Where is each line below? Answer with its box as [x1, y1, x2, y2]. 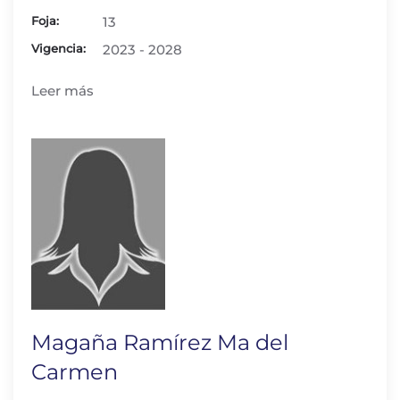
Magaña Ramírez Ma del [31, 329, 288, 355]
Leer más [31, 82, 94, 99]
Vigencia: [31, 41, 86, 55]
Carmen [31, 359, 118, 385]
